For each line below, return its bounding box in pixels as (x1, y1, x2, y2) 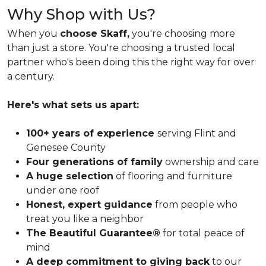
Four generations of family (26, 156, 163, 168)
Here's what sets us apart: (7, 99, 139, 111)
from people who (153, 199, 237, 211)
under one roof (26, 185, 99, 197)
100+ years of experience (26, 128, 157, 140)
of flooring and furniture (113, 170, 232, 182)
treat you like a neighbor (26, 213, 144, 225)
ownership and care (163, 156, 259, 168)
